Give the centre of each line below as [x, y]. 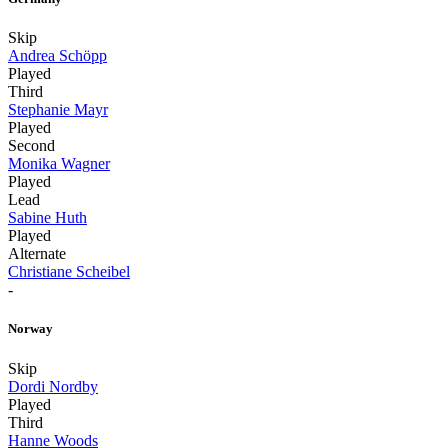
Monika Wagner [59, 164]
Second [31, 146]
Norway [30, 329]
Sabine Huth [47, 218]
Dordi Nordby [53, 386]
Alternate [37, 254]
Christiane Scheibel [69, 272]
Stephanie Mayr [58, 110]
